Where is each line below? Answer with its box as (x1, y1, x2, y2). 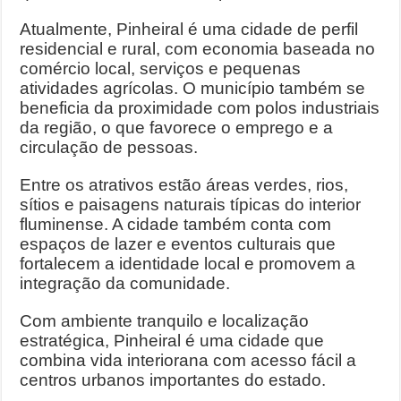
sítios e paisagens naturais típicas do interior (20, 195, 362, 214)
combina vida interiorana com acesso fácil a (20, 351, 357, 370)
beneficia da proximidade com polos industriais (20, 98, 380, 117)
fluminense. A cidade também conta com (20, 215, 332, 234)
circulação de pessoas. (20, 138, 199, 157)
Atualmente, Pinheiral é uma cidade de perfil (20, 20, 359, 38)
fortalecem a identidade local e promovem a (20, 254, 356, 273)
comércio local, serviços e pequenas (20, 59, 302, 78)
